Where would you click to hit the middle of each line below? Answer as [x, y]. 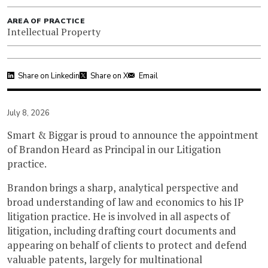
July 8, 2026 [28, 113]
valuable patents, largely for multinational [105, 259]
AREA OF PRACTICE [46, 21]
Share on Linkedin [49, 76]
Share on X [109, 76]
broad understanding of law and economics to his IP [125, 202]
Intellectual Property [54, 31]
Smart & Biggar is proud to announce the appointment [133, 135]
